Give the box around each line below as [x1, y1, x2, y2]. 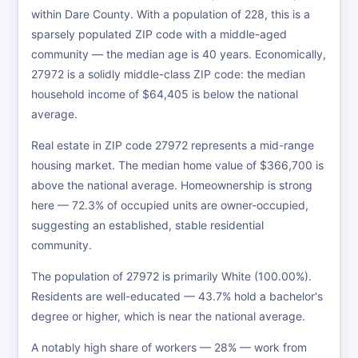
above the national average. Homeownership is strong [31, 178, 312, 192]
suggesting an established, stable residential [31, 218, 264, 232]
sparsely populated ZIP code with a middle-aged [31, 27, 287, 41]
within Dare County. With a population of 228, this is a [31, 7, 310, 21]
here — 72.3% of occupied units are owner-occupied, [31, 198, 308, 212]
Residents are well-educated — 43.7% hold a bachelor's [31, 289, 323, 303]
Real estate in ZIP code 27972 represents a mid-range [31, 138, 314, 152]
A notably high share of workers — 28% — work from [31, 340, 307, 354]
